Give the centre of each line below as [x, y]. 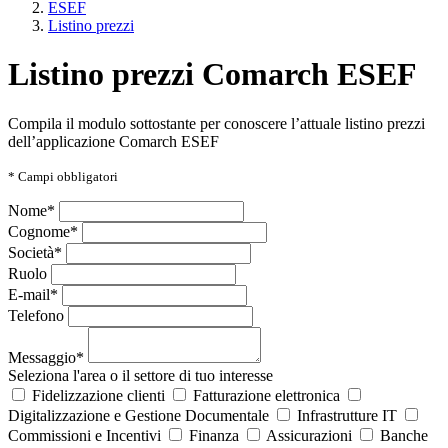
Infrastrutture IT [347, 415]
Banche [404, 435]
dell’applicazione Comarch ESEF [113, 141]
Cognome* [45, 231]
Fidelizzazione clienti [98, 395]
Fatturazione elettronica [266, 395]
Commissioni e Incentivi [86, 435]
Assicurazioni [311, 435]
